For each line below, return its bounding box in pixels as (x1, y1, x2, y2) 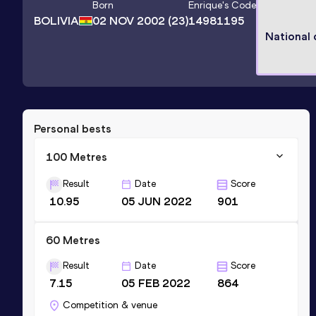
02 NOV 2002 (92, 14, 165, 28)
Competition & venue (63, 298, 157, 311)
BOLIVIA (34, 13, 79, 28)
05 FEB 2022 (121, 276, 191, 290)
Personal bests (34, 121, 111, 135)
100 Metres (46, 150, 107, 164)
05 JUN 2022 (121, 194, 193, 208)
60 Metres (46, 233, 100, 247)
